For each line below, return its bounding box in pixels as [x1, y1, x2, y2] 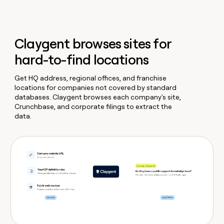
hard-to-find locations [14, 51, 149, 68]
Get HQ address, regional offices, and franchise [14, 74, 167, 82]
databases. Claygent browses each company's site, [14, 93, 181, 101]
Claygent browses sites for [14, 35, 171, 52]
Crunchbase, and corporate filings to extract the [14, 102, 172, 111]
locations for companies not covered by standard [14, 83, 177, 92]
